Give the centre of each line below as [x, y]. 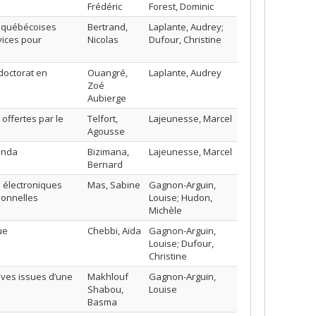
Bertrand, [108, 27]
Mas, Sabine [114, 185]
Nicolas [103, 39]
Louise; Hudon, [181, 197]
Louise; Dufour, [181, 243]
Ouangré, [108, 73]
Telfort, [103, 119]
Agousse [106, 131]
